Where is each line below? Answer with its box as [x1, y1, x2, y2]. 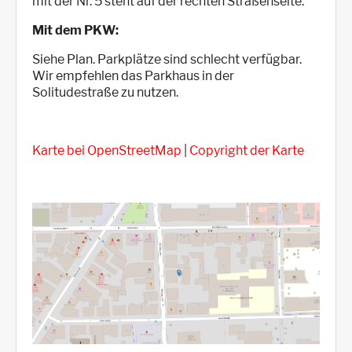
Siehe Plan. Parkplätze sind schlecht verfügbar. [32, 52, 302, 68]
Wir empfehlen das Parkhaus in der [32, 68, 234, 84]
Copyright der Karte [189, 143, 304, 159]
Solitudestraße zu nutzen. [32, 85, 178, 101]
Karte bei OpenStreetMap [32, 143, 181, 159]
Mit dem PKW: [32, 23, 119, 38]
